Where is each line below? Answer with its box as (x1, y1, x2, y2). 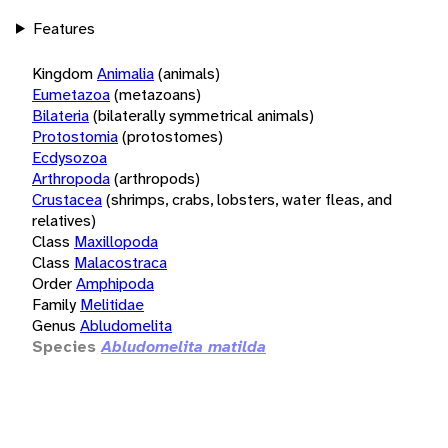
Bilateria (32, 104, 89, 126)
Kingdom (32, 62, 93, 84)
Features (32, 17, 95, 39)
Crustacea (32, 188, 102, 210)
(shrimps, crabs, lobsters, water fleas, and (106, 188, 392, 210)
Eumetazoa (32, 83, 110, 105)
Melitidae (80, 293, 144, 315)
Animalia (97, 62, 154, 84)
